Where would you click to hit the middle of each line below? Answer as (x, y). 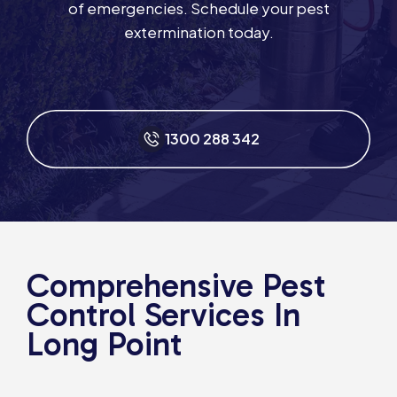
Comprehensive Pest (176, 286)
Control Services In (163, 315)
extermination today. (198, 32)
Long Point (105, 345)
